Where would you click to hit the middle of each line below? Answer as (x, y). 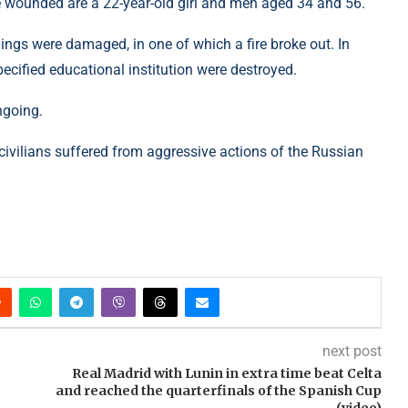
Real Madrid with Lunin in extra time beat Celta (226, 374)
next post (352, 352)
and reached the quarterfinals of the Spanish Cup (218, 391)
